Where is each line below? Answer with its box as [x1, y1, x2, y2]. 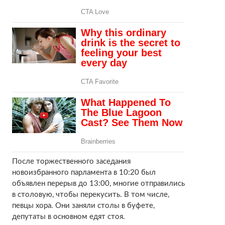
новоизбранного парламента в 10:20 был [12, 168, 156, 176]
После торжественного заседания [12, 157, 131, 165]
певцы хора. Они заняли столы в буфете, [12, 201, 155, 209]
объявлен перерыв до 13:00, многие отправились [12, 179, 185, 187]
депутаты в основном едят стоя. [12, 212, 125, 220]
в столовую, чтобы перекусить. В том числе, [12, 190, 169, 198]
